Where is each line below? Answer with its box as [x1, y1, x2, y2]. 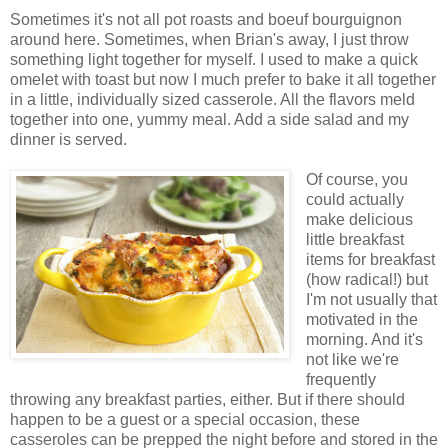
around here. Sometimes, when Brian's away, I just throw [10, 31, 409, 49]
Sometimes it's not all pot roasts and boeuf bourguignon [10, 11, 402, 29]
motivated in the [305, 311, 418, 329]
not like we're [305, 351, 399, 369]
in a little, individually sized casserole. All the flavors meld [10, 91, 415, 109]
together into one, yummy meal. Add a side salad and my [10, 111, 409, 129]
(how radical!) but [305, 271, 428, 289]
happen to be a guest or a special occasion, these [10, 411, 360, 429]
